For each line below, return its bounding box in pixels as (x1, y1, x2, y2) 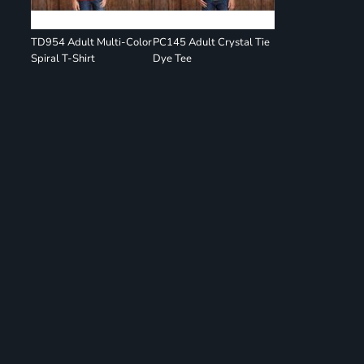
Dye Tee (153, 51, 193, 66)
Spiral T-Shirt (31, 51, 96, 66)
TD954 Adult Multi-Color (31, 35, 153, 50)
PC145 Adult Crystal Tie (153, 35, 271, 50)
